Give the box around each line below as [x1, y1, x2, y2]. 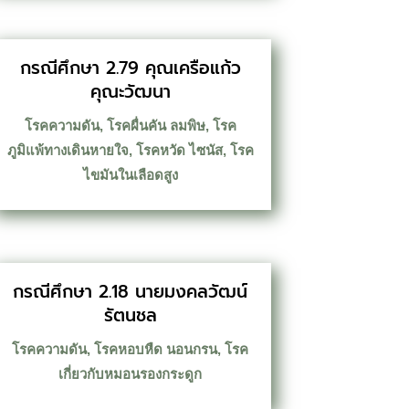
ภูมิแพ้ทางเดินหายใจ [6, 142, 129, 159]
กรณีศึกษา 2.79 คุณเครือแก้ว [19, 55, 241, 82]
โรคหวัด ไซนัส [135, 142, 223, 159]
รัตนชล [103, 301, 157, 329]
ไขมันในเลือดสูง [82, 167, 178, 184]
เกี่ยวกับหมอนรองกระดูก [58, 365, 203, 382]
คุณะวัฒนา [89, 79, 171, 106]
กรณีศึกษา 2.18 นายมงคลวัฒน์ [13, 278, 248, 305]
